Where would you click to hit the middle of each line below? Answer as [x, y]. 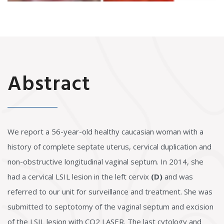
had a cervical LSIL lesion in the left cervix [79, 176]
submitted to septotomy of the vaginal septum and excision [110, 206]
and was [178, 176]
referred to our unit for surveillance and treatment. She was [110, 191]
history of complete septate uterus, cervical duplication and [109, 146]
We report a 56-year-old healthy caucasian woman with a [105, 131]
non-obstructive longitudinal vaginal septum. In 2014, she [105, 161]
